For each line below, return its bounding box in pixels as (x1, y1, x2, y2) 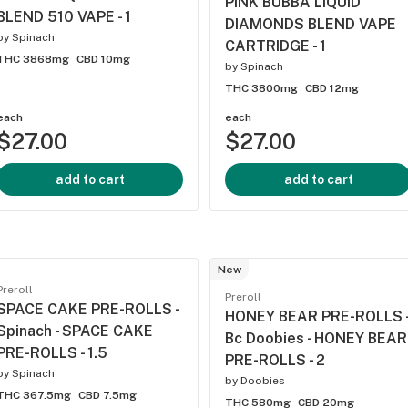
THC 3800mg (225, 82, 298, 95)
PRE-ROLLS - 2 (225, 352, 325, 369)
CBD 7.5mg (78, 389, 137, 402)
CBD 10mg (76, 53, 130, 66)
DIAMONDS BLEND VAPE (225, 15, 396, 33)
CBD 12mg (305, 82, 359, 95)
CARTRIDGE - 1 (225, 37, 326, 55)
